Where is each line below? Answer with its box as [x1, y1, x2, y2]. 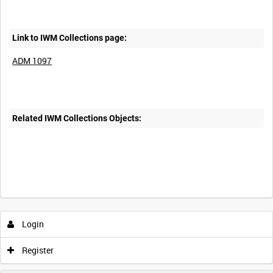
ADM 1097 [12, 55, 52, 67]
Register [20, 244, 54, 257]
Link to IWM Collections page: [12, 33, 127, 43]
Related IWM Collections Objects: [12, 113, 142, 123]
